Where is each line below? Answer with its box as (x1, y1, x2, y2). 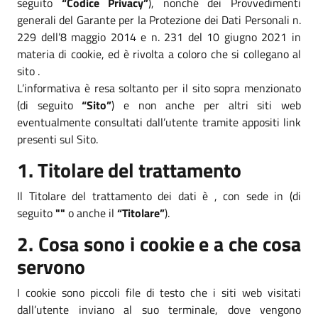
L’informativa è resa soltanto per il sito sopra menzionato (17, 79, 301, 97)
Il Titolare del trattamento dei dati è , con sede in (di (17, 187, 301, 204)
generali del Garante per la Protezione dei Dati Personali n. (17, 11, 301, 28)
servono (17, 251, 85, 282)
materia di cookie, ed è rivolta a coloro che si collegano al (17, 45, 301, 62)
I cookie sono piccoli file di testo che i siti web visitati (17, 283, 301, 301)
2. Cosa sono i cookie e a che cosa (17, 228, 301, 259)
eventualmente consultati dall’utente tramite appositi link (17, 113, 301, 131)
